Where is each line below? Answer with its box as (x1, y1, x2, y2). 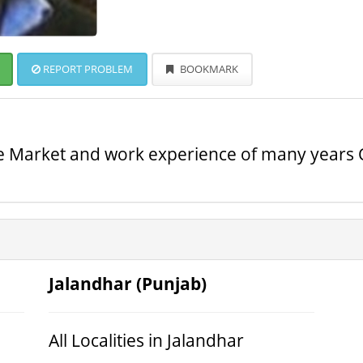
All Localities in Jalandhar (48, 329, 244, 352)
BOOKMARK (177, 62, 238, 76)
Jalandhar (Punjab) (48, 272, 207, 295)
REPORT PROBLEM (41, 62, 133, 76)
